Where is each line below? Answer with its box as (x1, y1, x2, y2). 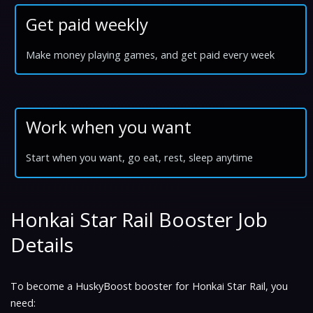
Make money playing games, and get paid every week (26, 48, 275, 61)
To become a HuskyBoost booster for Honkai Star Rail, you (10, 279, 288, 293)
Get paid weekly (26, 12, 149, 36)
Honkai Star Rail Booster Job (10, 205, 268, 233)
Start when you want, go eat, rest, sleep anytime (26, 151, 254, 165)
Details (10, 231, 73, 258)
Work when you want (26, 115, 192, 139)
